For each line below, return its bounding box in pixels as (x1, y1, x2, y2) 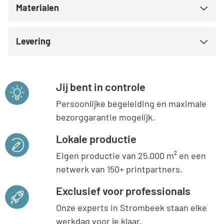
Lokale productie (56, 132, 137, 145)
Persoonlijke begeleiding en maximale (56, 98, 207, 109)
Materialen (16, 2, 59, 13)
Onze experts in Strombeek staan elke (56, 202, 207, 213)
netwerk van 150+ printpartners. (56, 163, 183, 174)
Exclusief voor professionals (56, 184, 191, 197)
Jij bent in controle (56, 80, 146, 93)
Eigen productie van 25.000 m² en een (56, 150, 206, 161)
